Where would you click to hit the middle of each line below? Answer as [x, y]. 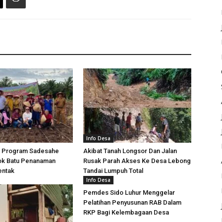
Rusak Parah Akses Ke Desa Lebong [137, 161]
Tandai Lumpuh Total [113, 171]
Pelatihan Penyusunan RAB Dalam [132, 202]
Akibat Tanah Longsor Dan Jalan [130, 151]
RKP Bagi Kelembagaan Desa [126, 212]
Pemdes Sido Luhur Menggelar [129, 193]
